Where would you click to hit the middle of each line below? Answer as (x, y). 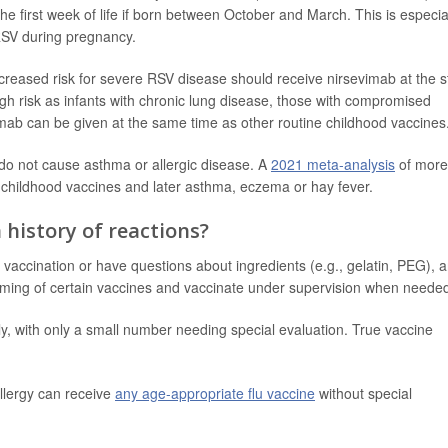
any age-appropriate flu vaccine (215, 393)
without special (363, 393)
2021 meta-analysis (333, 164)
